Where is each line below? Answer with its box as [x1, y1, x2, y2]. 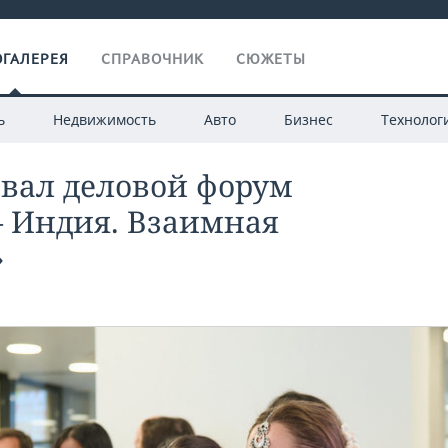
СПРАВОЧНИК [101, 50, 204, 68]
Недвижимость [52, 110, 156, 129]
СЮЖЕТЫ [236, 50, 306, 68]
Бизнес [283, 110, 333, 129]
